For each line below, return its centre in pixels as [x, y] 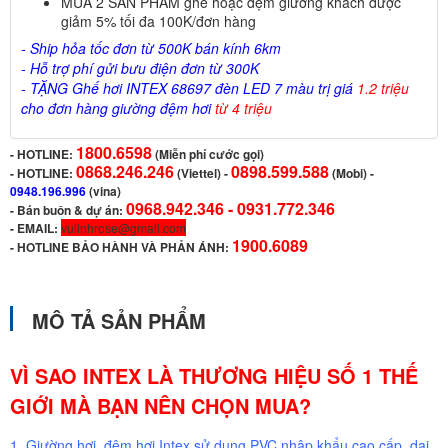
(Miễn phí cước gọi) [209, 154]
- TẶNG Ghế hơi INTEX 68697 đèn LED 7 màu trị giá [189, 88]
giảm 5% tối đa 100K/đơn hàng [158, 21]
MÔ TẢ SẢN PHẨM [119, 320]
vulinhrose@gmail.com [123, 227]
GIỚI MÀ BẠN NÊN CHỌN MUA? [160, 405]
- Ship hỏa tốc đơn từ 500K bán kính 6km [151, 48]
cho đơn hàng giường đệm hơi [118, 108]
